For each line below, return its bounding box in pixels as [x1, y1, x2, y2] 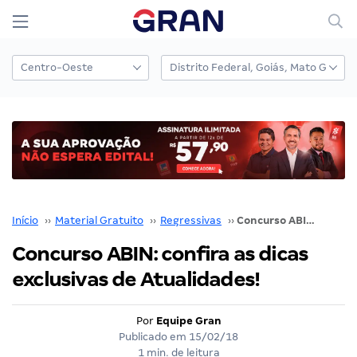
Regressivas [160, 214, 222, 226]
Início [12, 214, 38, 226]
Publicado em [119, 330, 189, 343]
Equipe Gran [155, 314, 222, 327]
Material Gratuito [55, 214, 143, 226]
